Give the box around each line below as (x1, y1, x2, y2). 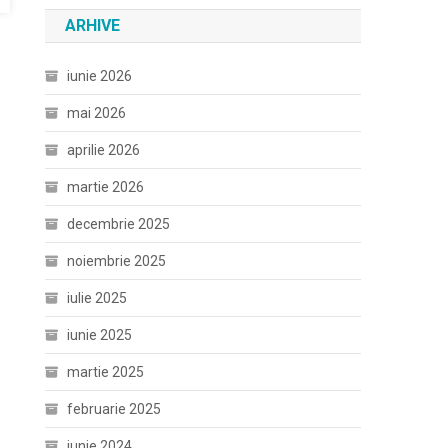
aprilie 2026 (67, 142, 141, 158)
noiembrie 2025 (67, 253, 167, 269)
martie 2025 (67, 364, 145, 380)
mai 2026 (67, 105, 127, 121)
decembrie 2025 (67, 216, 171, 232)
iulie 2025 (67, 290, 128, 306)
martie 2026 (67, 179, 145, 195)
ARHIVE (65, 16, 121, 35)
